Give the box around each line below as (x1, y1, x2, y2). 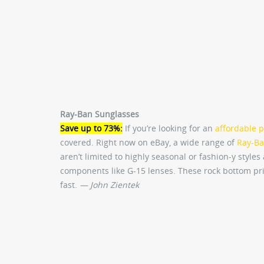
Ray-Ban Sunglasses (60, 108, 139, 120)
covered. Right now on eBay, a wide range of (60, 137, 237, 148)
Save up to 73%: (60, 123, 123, 134)
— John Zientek (80, 179, 139, 191)
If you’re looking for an (123, 123, 215, 134)
